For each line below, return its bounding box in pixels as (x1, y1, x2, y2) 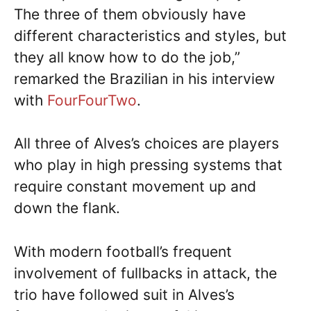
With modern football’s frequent (14, 242, 232, 260)
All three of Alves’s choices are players (14, 135, 279, 152)
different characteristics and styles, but (14, 26, 287, 44)
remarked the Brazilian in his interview (14, 69, 275, 87)
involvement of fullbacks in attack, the (14, 264, 277, 282)
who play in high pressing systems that (14, 156, 283, 174)
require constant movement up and (14, 178, 256, 195)
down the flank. (14, 199, 120, 217)
